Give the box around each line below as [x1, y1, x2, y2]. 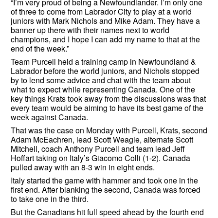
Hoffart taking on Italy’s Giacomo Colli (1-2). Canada [11, 152, 190, 163]
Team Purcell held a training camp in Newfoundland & [11, 56, 196, 68]
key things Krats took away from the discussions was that [11, 93, 206, 105]
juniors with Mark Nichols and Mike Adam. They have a [11, 15, 200, 27]
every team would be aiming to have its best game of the [11, 102, 203, 114]
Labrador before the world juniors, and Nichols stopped [11, 65, 200, 77]
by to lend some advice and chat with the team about [11, 74, 191, 86]
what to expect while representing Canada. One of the [11, 84, 195, 95]
